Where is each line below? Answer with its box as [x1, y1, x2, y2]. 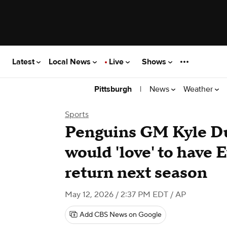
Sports [65, 109, 89, 120]
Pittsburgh [94, 84, 132, 94]
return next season [65, 163, 207, 183]
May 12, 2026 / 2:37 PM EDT [65, 190, 168, 200]
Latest [12, 56, 36, 67]
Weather [183, 84, 215, 94]
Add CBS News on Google [80, 210, 162, 219]
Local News [49, 56, 93, 67]
